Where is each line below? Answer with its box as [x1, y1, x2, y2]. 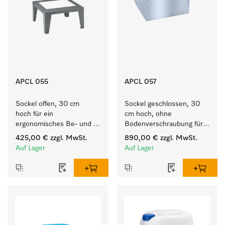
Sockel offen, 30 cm [16, 100, 79, 107]
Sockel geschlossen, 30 [125, 100, 200, 107]
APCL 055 [16, 78, 48, 85]
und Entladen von [125, 141, 180, 148]
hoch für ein [16, 110, 53, 118]
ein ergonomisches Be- [125, 131, 198, 138]
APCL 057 [125, 78, 157, 85]
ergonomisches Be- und [16, 121, 91, 128]
